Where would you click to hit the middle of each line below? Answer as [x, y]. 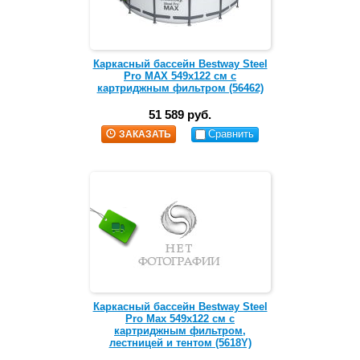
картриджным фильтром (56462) [180, 88]
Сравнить [231, 134]
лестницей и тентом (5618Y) [180, 343]
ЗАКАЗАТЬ [145, 135]
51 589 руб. [180, 115]
